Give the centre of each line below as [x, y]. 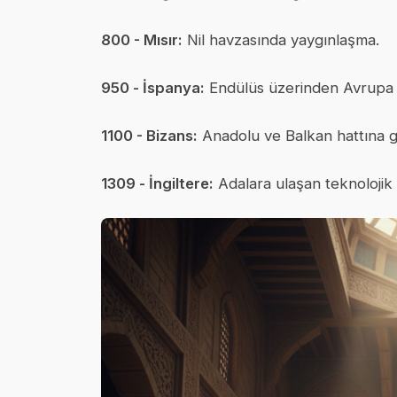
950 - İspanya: [153, 88]
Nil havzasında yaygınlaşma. [281, 40]
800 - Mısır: [142, 40]
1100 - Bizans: [149, 136]
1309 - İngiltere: [157, 183]
